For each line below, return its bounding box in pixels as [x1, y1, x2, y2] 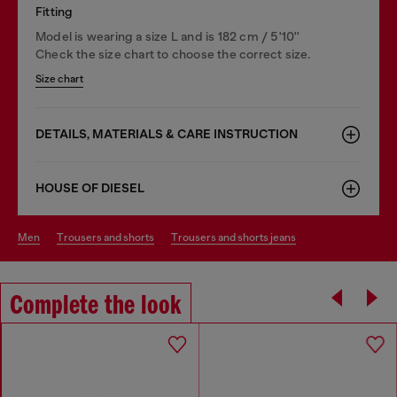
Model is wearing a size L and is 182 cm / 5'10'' [35, 28, 300, 43]
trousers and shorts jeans [178, 230, 296, 244]
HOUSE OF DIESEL [35, 180, 144, 196]
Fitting [35, 4, 74, 19]
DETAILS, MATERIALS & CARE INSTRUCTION [35, 126, 298, 142]
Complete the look [10, 292, 182, 321]
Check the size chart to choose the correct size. [35, 46, 311, 61]
